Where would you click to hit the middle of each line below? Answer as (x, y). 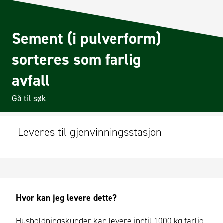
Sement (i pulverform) (86, 38)
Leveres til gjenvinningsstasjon (90, 132)
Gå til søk (29, 98)
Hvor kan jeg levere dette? (66, 198)
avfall (31, 80)
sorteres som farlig (77, 59)
